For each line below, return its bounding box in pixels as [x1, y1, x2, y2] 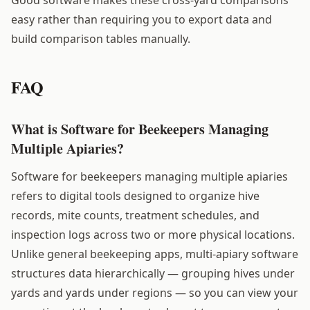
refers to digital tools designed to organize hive [11, 188, 259, 203]
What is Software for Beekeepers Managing [11, 118, 268, 139]
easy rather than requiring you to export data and [11, 11, 272, 27]
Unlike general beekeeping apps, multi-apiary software [11, 246, 298, 262]
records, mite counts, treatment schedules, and [11, 207, 259, 223]
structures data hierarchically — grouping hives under [11, 265, 295, 281]
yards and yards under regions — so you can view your [11, 284, 298, 300]
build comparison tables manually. [11, 30, 190, 46]
